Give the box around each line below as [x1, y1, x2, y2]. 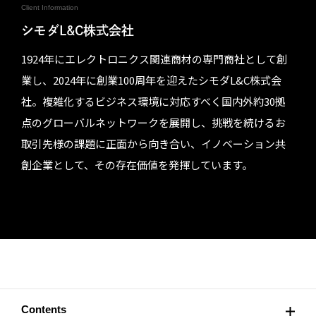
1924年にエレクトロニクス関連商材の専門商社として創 [21, 51, 287, 66]
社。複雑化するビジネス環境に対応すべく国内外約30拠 [21, 94, 286, 109]
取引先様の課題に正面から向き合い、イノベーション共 [21, 136, 286, 151]
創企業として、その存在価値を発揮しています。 [21, 157, 253, 172]
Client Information [21, 4, 78, 11]
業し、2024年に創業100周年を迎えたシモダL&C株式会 [21, 73, 281, 87]
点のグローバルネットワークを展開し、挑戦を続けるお [21, 115, 286, 130]
